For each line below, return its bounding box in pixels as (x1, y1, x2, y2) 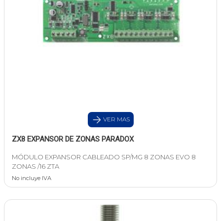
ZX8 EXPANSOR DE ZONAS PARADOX (12, 135, 134, 144)
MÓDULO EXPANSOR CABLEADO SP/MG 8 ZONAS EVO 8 (12, 153, 196, 161)
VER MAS (101, 115, 130, 123)
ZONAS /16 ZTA (12, 162, 59, 171)
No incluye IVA (12, 175, 51, 182)
